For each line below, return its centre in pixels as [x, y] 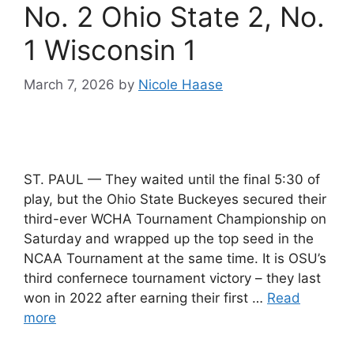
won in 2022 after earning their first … [145, 298]
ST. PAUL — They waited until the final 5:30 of [172, 179]
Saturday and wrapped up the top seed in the [169, 239]
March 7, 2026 [69, 85]
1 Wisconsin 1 [110, 49]
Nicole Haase [181, 85]
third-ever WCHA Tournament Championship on [175, 219]
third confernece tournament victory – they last [172, 278]
